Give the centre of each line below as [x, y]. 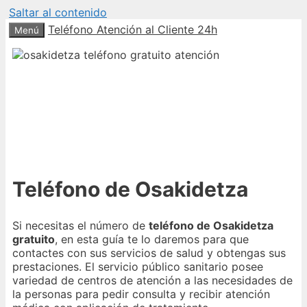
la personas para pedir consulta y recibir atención [141, 294]
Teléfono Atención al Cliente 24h [133, 29]
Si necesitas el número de [81, 225]
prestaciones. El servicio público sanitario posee [138, 266]
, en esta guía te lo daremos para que [152, 239]
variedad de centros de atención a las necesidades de [152, 280]
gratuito [34, 239]
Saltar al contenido [58, 12]
